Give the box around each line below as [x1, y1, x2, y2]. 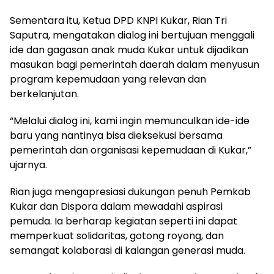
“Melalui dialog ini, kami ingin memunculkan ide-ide [10, 113, 250, 128]
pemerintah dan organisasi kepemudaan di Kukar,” [10, 143, 251, 157]
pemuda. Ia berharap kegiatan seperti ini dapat [10, 213, 237, 228]
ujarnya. [10, 157, 47, 172]
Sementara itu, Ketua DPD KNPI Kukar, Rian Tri [10, 13, 227, 28]
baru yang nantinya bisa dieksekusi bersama [10, 128, 223, 143]
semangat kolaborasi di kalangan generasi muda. [10, 243, 245, 257]
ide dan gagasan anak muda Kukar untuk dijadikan [10, 42, 248, 57]
